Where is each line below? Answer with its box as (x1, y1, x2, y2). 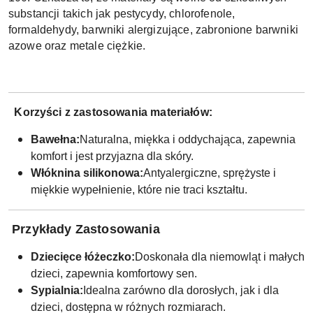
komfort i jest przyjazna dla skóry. (31, 150, 194, 162)
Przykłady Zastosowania (12, 221, 160, 236)
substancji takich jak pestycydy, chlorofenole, (8, 7, 235, 20)
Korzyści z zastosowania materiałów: (14, 105, 212, 118)
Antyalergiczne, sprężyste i (143, 166, 276, 179)
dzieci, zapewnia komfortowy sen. (31, 267, 197, 279)
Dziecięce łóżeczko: (31, 250, 135, 263)
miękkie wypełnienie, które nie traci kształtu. (31, 183, 247, 196)
